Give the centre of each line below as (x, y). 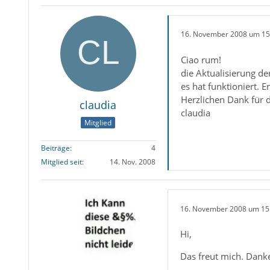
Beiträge (55, 148)
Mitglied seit (61, 162)
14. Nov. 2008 (132, 162)
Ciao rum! (201, 59)
